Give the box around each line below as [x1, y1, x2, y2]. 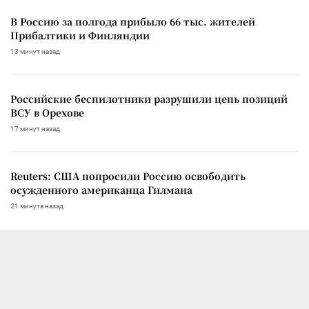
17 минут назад [10, 124, 60, 132]
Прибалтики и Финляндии [10, 28, 150, 42]
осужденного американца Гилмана [10, 182, 192, 197]
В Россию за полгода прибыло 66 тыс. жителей [10, 14, 255, 28]
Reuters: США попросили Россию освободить [10, 168, 246, 183]
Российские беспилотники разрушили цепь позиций [10, 91, 288, 106]
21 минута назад [10, 201, 63, 210]
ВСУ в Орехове [10, 105, 84, 119]
